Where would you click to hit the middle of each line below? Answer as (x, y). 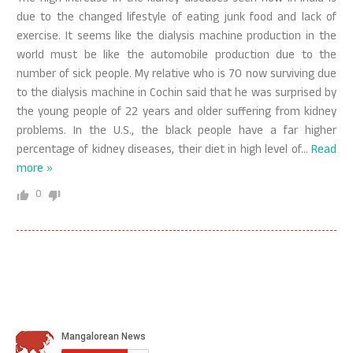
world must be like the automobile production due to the (176, 56)
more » (35, 170)
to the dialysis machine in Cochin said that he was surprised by (176, 94)
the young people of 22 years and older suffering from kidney (176, 113)
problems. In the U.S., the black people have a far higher (176, 132)
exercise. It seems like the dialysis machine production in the (176, 37)
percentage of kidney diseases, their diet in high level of (159, 151)
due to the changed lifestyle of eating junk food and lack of (176, 19)
